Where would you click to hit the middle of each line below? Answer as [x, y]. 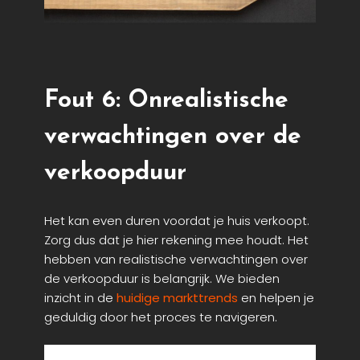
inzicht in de [80, 297]
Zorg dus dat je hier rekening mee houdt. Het [176, 239]
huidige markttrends [177, 297]
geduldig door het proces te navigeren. [161, 317]
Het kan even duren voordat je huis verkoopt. [177, 220]
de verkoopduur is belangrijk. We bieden [162, 278]
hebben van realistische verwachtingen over [176, 259]
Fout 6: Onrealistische [166, 100]
